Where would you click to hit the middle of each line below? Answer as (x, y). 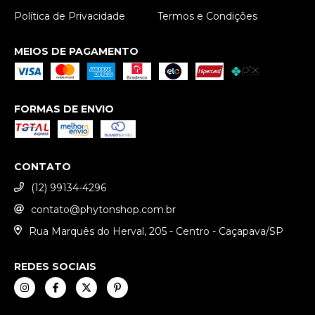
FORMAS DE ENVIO (64, 109)
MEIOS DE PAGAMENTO (76, 51)
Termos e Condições (207, 16)
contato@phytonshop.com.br (103, 209)
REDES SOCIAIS (55, 267)
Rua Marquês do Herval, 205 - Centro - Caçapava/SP (156, 231)
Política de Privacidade (70, 16)
